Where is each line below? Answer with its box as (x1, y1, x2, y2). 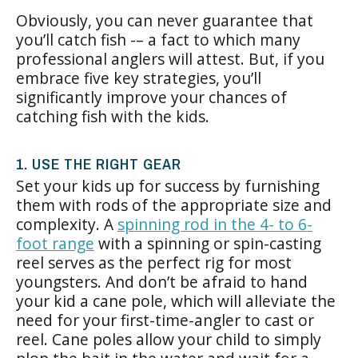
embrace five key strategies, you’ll (16, 67, 261, 89)
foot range (16, 233, 94, 254)
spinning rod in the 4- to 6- (117, 213, 312, 235)
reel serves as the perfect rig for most (16, 252, 292, 273)
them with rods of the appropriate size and (16, 194, 332, 216)
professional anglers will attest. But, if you (16, 48, 324, 70)
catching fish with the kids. (16, 105, 209, 127)
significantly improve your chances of (16, 86, 287, 108)
